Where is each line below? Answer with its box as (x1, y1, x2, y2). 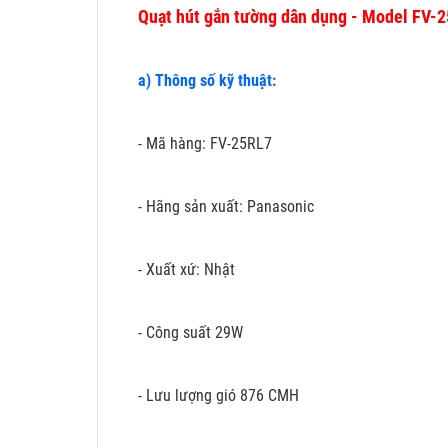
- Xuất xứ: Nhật (138, 259, 235, 279)
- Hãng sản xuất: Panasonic (138, 196, 314, 216)
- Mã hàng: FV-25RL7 (138, 133, 272, 153)
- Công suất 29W (138, 322, 243, 342)
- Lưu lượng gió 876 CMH (138, 385, 299, 405)
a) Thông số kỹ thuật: (138, 70, 280, 90)
